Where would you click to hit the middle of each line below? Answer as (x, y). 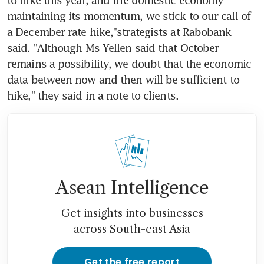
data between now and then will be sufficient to (123, 79)
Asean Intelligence (132, 187)
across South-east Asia (132, 229)
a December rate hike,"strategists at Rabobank (119, 32)
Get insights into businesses (132, 213)
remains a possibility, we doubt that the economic (129, 63)
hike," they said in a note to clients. (93, 95)
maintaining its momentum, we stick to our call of (129, 16)
